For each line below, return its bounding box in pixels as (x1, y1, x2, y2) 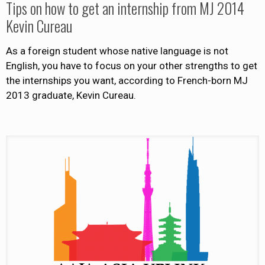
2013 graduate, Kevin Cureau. (6, 89, 136, 101)
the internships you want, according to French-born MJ (6, 74, 248, 86)
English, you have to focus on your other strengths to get (6, 59, 257, 72)
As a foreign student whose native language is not (6, 44, 228, 57)
